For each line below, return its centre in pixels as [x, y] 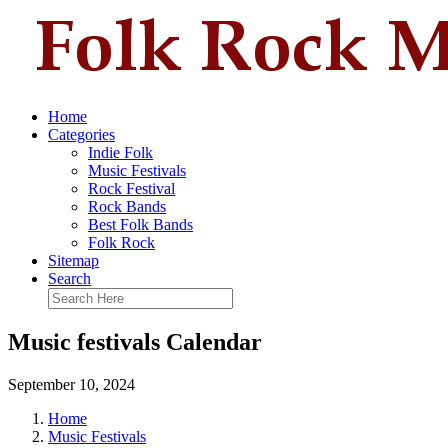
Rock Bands [127, 206]
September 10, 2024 [71, 384]
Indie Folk [120, 152]
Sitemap [73, 260]
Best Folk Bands [140, 224]
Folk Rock [121, 242]
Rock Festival [131, 188]
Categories [81, 134]
